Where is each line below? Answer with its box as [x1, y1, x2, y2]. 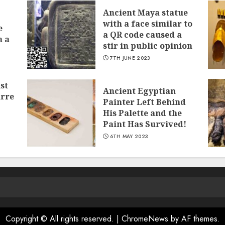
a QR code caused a [102, 29, 182, 40]
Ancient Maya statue [102, 7, 188, 18]
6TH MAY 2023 [109, 132, 149, 140]
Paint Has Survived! [102, 118, 186, 130]
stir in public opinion [102, 40, 192, 51]
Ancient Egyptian [102, 85, 176, 96]
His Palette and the [102, 107, 182, 119]
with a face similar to [102, 18, 192, 29]
